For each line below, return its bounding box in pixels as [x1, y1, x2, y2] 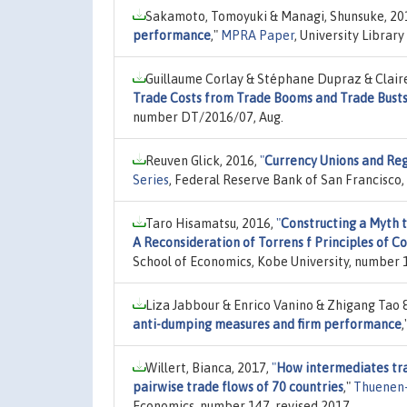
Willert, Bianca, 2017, [145, 360, 272, 375]
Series [133, 172, 169, 187]
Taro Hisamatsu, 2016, [145, 215, 276, 231]
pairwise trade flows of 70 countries [133, 379, 343, 394]
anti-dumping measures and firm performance [133, 316, 402, 332]
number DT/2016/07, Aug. [133, 109, 283, 124]
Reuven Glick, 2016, [145, 153, 260, 168]
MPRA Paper [221, 27, 294, 43]
